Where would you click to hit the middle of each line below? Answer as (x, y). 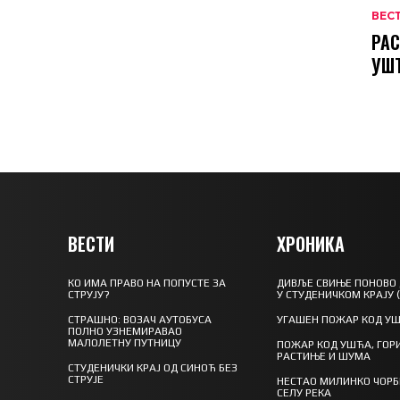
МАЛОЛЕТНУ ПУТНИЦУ (125, 342)
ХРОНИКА (311, 243)
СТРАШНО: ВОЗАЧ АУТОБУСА (140, 319)
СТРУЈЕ (86, 379)
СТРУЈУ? (89, 294)
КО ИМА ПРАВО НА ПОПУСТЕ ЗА (147, 283)
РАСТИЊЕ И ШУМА (324, 356)
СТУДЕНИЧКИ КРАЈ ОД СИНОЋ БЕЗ (153, 367)
